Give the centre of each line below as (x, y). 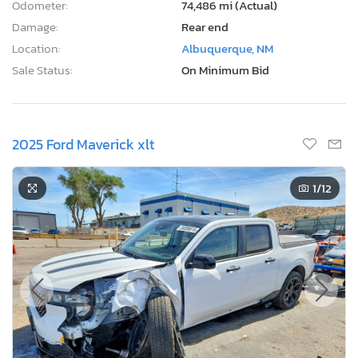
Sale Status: (42, 70)
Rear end (205, 26)
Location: (36, 48)
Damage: (35, 26)
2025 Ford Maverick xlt (83, 144)
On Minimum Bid (225, 70)
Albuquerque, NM (227, 48)
